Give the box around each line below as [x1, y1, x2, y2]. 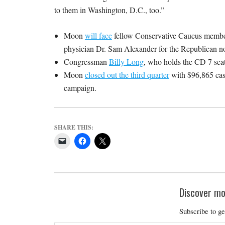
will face [84, 30, 112, 41]
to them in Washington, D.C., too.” [54, 4, 164, 15]
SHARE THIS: [54, 123, 93, 132]
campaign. [63, 82, 96, 93]
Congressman [63, 56, 109, 67]
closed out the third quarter [84, 69, 169, 80]
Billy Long [108, 56, 144, 67]
